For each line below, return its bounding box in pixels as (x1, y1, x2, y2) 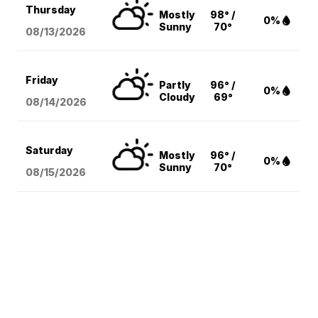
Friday (26, 74, 59, 87)
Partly (159, 79, 192, 92)
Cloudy (159, 91, 196, 104)
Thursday (26, 4, 77, 16)
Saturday (26, 144, 74, 157)
